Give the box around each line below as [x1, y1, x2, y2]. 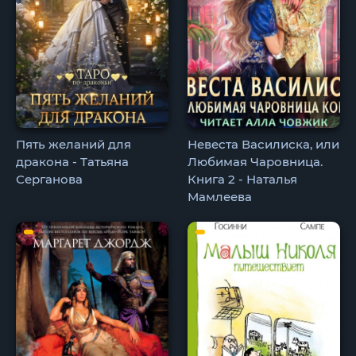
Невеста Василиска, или [188, 137, 340, 153]
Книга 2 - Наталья [188, 172, 298, 188]
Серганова [16, 172, 83, 188]
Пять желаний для [16, 137, 131, 153]
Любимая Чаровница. [188, 154, 323, 170]
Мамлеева [188, 189, 253, 205]
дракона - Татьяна [16, 154, 129, 170]
